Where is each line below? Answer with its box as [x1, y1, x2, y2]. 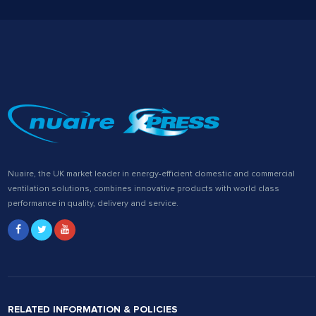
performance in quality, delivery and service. [8, 198, 179, 209]
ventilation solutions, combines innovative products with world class [8, 183, 280, 195]
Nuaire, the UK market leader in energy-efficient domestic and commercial [8, 169, 296, 180]
